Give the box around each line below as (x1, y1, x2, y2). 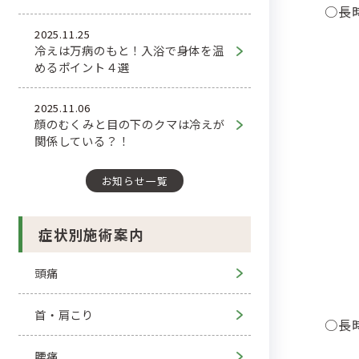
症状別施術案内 (38, 224, 144, 244)
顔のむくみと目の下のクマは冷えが (34, 115, 225, 132)
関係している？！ (34, 131, 130, 149)
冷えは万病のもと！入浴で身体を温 (34, 41, 224, 58)
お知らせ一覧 (101, 172, 168, 188)
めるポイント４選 (34, 58, 130, 75)
